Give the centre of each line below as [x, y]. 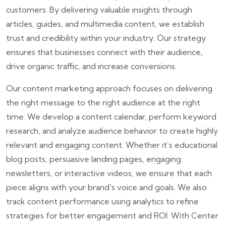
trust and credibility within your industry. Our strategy [106, 38]
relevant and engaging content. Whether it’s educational [112, 145]
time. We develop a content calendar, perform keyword [111, 116]
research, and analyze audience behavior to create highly [112, 130]
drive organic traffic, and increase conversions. [91, 66]
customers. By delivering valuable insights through [99, 9]
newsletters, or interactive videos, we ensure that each [109, 173]
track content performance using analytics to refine [102, 201]
